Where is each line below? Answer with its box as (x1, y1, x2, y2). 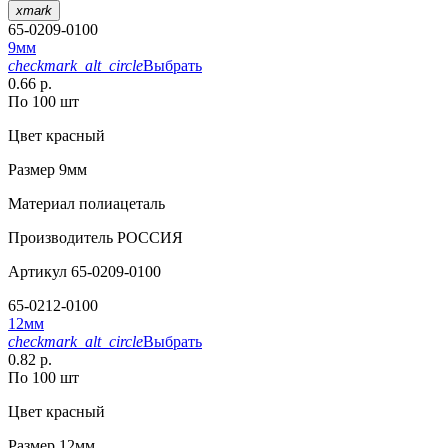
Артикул (8, 263, 67, 281)
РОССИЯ (113, 229, 183, 247)
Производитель (8, 229, 113, 247)
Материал (8, 195, 75, 213)
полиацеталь (75, 195, 165, 213)
